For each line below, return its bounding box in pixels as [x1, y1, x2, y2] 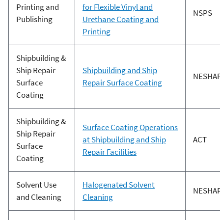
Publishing [16, 14, 53, 25]
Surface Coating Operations [82, 122, 178, 133]
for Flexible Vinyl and [82, 1, 153, 13]
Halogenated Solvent [82, 179, 155, 191]
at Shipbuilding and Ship [82, 134, 166, 145]
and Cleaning [16, 192, 61, 203]
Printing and [16, 1, 59, 13]
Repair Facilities [82, 146, 137, 158]
